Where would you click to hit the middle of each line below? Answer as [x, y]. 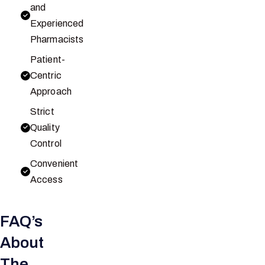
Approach [51, 91]
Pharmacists [57, 39]
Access [46, 180]
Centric [46, 75]
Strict [42, 112]
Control [46, 143]
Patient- [48, 59]
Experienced [57, 23]
